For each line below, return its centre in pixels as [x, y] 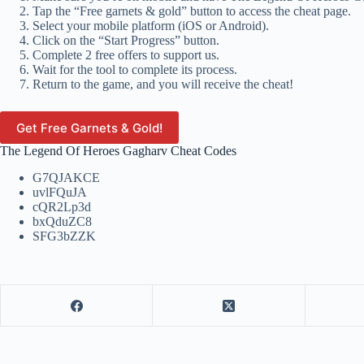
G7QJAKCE [66, 178]
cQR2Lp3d [62, 207]
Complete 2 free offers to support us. [126, 55]
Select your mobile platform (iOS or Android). [151, 26]
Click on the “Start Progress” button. [126, 41]
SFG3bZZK [64, 236]
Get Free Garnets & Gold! [89, 128]
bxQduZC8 [62, 222]
